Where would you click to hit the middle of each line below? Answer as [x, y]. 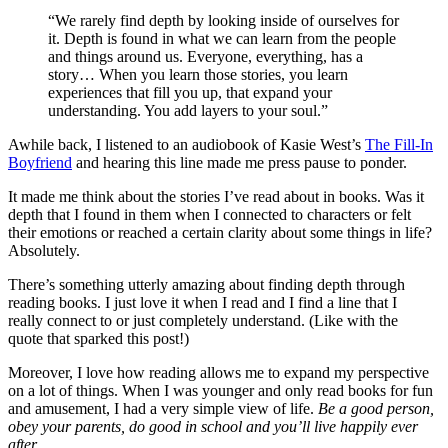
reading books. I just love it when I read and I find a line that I [202, 302]
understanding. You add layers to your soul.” [188, 110]
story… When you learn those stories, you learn [198, 74]
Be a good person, [376, 408]
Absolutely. [44, 250]
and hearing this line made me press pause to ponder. [239, 162]
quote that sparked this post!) [98, 338]
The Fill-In [399, 144]
